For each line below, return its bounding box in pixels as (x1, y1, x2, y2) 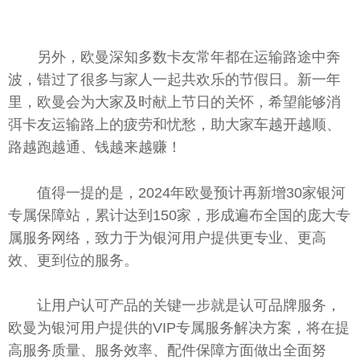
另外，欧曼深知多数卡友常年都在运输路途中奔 (37, 48, 341, 65)
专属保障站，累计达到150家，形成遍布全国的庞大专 (8, 207, 350, 223)
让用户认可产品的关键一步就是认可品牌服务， (37, 297, 341, 314)
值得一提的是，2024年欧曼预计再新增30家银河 (37, 184, 346, 201)
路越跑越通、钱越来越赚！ (8, 138, 182, 155)
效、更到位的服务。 (8, 252, 138, 268)
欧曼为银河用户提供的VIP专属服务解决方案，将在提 (8, 320, 350, 337)
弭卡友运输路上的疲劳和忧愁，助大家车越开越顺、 (8, 116, 341, 133)
